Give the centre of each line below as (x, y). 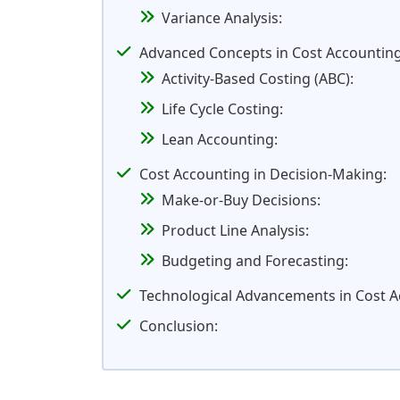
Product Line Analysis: (235, 231)
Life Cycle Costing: (222, 109)
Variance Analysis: (222, 18)
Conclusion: (179, 326)
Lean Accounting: (220, 140)
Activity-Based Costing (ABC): (258, 79)
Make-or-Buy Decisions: (241, 200)
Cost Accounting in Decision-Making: (263, 175)
